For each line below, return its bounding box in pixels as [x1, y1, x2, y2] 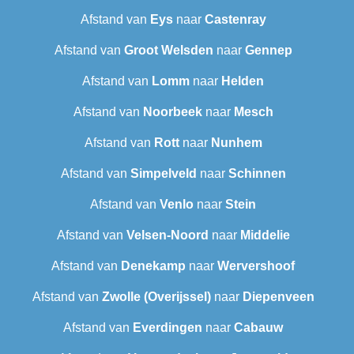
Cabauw [234, 321, 283, 335]
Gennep [244, 43, 292, 58]
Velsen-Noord [126, 228, 209, 243]
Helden [221, 74, 264, 88]
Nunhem [210, 136, 262, 150]
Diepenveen [242, 290, 314, 304]
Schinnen [228, 167, 286, 181]
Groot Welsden [123, 43, 213, 58]
